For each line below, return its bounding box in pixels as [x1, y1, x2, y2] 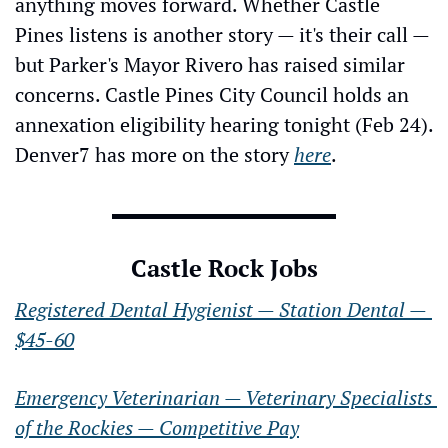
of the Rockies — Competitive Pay [15, 413, 299, 441]
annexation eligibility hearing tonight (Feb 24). [15, 110, 433, 138]
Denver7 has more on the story [15, 140, 294, 168]
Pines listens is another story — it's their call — [15, 20, 429, 48]
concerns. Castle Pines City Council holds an [15, 80, 409, 108]
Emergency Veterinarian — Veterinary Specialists [15, 383, 432, 411]
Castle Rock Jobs [130, 251, 318, 284]
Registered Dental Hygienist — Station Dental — [15, 295, 427, 323]
